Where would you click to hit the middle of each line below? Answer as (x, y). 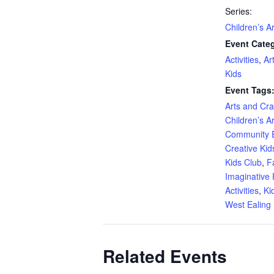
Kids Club (243, 162)
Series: (239, 11)
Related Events (165, 256)
